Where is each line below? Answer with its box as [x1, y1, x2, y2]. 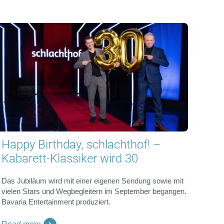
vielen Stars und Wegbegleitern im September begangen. [1, 186, 186, 195]
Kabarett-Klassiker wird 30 [1, 151, 138, 165]
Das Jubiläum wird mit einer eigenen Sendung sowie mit [1, 176, 183, 185]
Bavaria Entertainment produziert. [1, 197, 110, 206]
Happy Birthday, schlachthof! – [1, 137, 161, 151]
